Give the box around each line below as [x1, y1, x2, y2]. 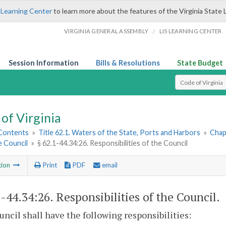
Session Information [9, 59, 79, 67]
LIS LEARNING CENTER [159, 28, 222, 34]
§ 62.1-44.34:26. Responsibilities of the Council [37, 139, 188, 148]
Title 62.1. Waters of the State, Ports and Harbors [38, 128, 201, 137]
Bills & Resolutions [96, 59, 160, 67]
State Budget [177, 59, 223, 67]
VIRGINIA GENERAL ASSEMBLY [64, 28, 149, 34]
